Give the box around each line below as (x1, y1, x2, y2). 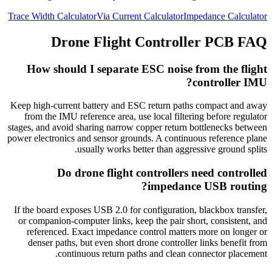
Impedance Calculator (183, 10, 267, 21)
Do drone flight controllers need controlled (57, 166, 267, 180)
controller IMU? (192, 75, 267, 89)
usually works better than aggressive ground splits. (77, 144, 267, 155)
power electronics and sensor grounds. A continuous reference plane (7, 133, 267, 144)
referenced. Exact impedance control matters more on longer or (27, 226, 267, 237)
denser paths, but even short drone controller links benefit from (28, 237, 267, 248)
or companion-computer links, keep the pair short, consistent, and (18, 215, 267, 226)
